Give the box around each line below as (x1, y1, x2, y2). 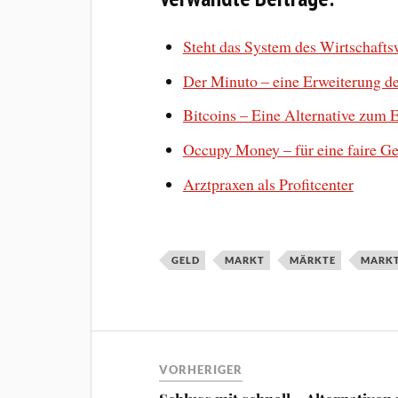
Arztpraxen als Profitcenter (182, 173, 354, 195)
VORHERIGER (159, 362, 243, 378)
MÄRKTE (290, 254, 337, 267)
